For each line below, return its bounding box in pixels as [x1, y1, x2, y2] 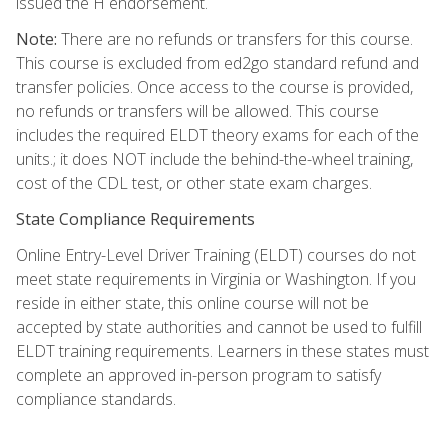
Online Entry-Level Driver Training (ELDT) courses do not [16, 243, 416, 266]
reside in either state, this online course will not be [16, 291, 369, 314]
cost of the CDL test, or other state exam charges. [16, 171, 372, 194]
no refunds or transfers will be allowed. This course [16, 99, 379, 122]
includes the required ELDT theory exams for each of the [16, 123, 419, 146]
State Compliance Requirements [16, 207, 255, 230]
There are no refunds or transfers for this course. [57, 27, 413, 50]
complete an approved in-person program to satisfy [16, 363, 381, 386]
